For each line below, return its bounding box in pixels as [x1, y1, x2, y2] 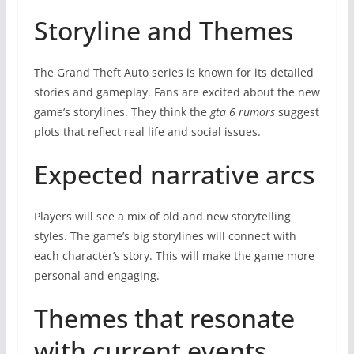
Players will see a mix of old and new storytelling [33, 208, 291, 224]
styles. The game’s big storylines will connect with [33, 228, 296, 243]
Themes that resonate [33, 300, 295, 335]
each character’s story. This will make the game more [33, 247, 314, 263]
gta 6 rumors [209, 104, 275, 119]
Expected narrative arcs [33, 156, 314, 191]
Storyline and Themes [33, 13, 293, 47]
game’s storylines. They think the [33, 104, 210, 119]
